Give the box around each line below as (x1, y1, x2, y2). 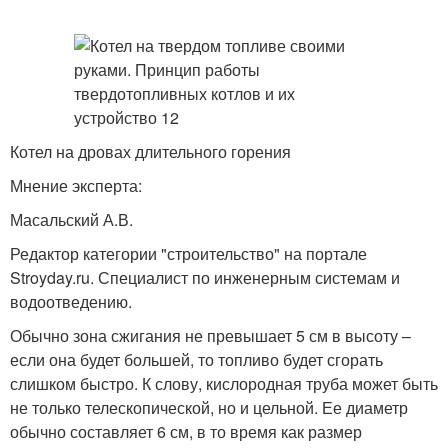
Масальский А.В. (10, 208, 133, 231)
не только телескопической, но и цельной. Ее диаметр (10, 396, 408, 419)
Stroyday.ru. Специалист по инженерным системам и (10, 266, 400, 289)
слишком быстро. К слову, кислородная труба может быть (10, 372, 438, 395)
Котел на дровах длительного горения (10, 140, 291, 163)
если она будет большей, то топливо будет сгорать (10, 348, 383, 371)
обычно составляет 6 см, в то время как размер (10, 420, 362, 443)
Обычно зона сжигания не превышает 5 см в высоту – (10, 324, 411, 347)
